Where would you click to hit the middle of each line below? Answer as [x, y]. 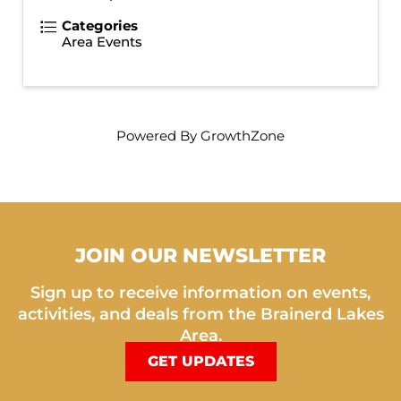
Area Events [102, 41]
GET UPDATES [200, 361]
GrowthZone [243, 135]
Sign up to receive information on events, [200, 292]
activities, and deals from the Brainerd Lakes [200, 314]
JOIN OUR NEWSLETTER [200, 255]
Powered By [158, 135]
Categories [99, 25]
